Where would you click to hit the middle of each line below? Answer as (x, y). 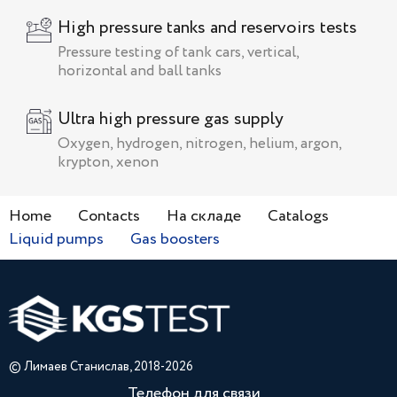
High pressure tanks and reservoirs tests (207, 28)
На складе (204, 217)
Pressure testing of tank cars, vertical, (178, 53)
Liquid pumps (56, 240)
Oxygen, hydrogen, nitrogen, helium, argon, (199, 144)
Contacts (109, 217)
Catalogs (298, 217)
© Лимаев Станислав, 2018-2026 (101, 367)
